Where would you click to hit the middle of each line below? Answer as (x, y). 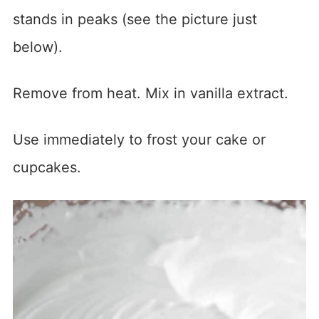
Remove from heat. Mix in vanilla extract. (150, 93)
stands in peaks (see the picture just (135, 19)
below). (37, 47)
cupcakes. (47, 167)
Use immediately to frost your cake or (139, 139)
